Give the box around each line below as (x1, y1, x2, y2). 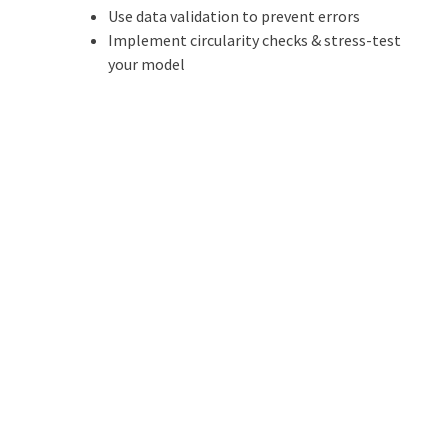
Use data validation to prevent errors (107, 6, 360, 27)
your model (107, 54, 185, 75)
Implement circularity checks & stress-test (107, 30, 401, 51)
